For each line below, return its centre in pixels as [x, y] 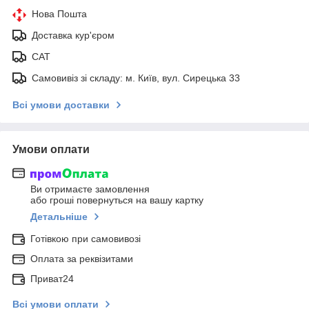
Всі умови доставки [61, 104]
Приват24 [52, 279]
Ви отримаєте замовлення [90, 189]
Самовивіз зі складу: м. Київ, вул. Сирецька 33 [136, 78]
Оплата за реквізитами [82, 259]
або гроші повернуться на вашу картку [117, 200]
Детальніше [59, 217]
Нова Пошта [59, 13]
